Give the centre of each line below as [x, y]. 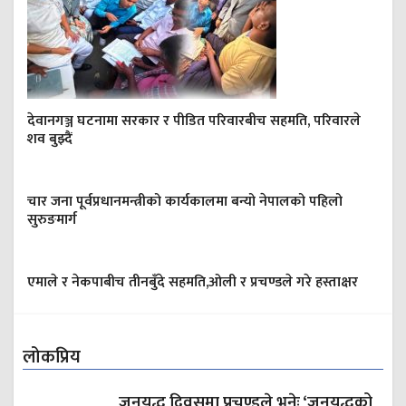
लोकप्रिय [52, 358]
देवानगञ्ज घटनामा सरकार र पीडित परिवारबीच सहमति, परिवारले [194, 121]
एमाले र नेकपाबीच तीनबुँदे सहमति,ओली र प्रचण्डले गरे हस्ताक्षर [193, 283]
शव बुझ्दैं [50, 140]
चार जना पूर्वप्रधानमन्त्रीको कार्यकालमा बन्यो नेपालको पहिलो [185, 202]
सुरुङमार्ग [52, 220]
